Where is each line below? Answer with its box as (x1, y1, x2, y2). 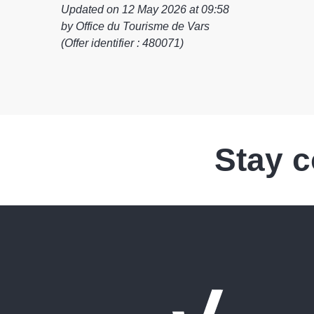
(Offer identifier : (61, 36, 142, 49)
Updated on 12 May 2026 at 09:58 (61, 3, 229, 15)
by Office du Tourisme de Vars (61, 20, 210, 32)
